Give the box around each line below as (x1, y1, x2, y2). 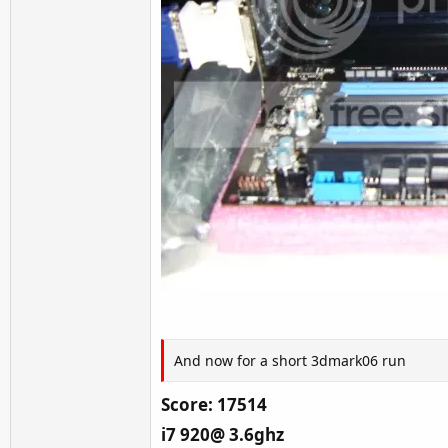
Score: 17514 (161, 393, 267, 416)
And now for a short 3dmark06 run (174, 350, 406, 370)
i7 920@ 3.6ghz (161, 423, 284, 446)
